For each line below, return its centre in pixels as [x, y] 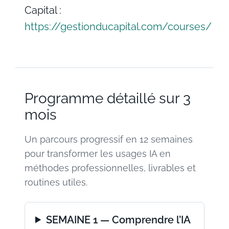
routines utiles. [56, 182]
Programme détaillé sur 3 [108, 98]
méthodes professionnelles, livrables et [110, 168]
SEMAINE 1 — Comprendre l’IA [118, 220]
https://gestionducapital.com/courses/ [118, 26]
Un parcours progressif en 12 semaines [109, 139]
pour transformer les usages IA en [98, 153]
